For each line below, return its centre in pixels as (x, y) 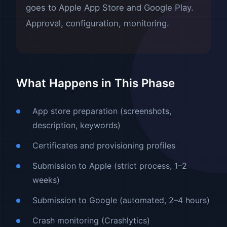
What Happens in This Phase (96, 83)
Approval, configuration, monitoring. (98, 24)
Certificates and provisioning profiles (104, 145)
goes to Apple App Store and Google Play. (110, 8)
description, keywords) (77, 125)
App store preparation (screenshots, (102, 111)
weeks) (46, 180)
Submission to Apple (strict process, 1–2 (110, 165)
